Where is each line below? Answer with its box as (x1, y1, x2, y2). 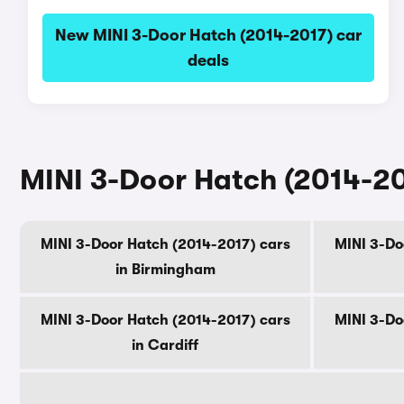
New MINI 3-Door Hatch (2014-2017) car (54, 26, 362, 44)
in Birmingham (115, 262, 216, 278)
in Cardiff (132, 337, 198, 353)
